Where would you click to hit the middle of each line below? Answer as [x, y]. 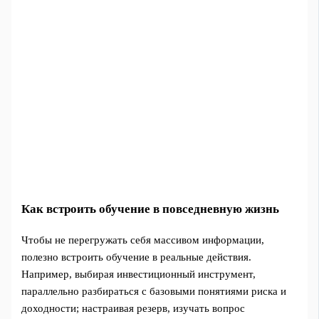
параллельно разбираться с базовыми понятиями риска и [154, 292]
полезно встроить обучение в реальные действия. [137, 257]
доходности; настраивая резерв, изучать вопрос [134, 309]
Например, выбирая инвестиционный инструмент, [139, 274]
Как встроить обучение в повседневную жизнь [151, 209]
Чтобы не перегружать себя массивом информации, [143, 240]
